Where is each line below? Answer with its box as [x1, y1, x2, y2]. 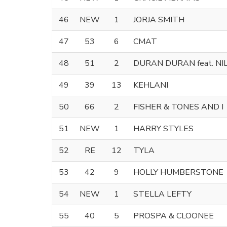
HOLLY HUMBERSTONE [133, 166, 223, 178]
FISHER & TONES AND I [133, 101, 223, 112]
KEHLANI [133, 79, 168, 91]
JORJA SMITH [133, 14, 184, 25]
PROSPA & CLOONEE [133, 210, 214, 221]
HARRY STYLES [133, 123, 194, 134]
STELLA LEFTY [133, 188, 192, 200]
